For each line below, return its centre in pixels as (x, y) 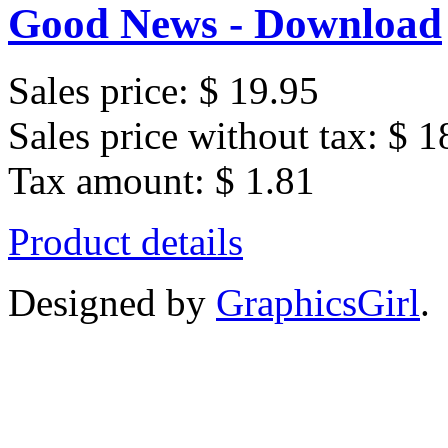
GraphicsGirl (318, 303)
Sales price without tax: (198, 136)
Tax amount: (111, 181)
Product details (125, 242)
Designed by (112, 303)
